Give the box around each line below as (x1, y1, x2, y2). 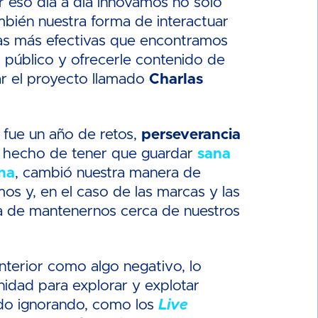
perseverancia (141, 127, 241, 142)
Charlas (149, 72, 204, 87)
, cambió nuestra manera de (15, 165, 202, 180)
